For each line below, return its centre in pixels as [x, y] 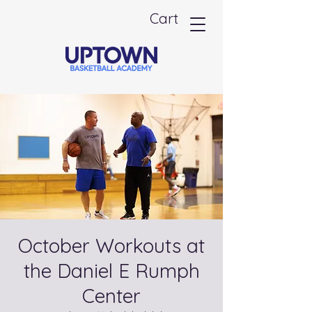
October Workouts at [111, 245]
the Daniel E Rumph [111, 271]
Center [111, 296]
